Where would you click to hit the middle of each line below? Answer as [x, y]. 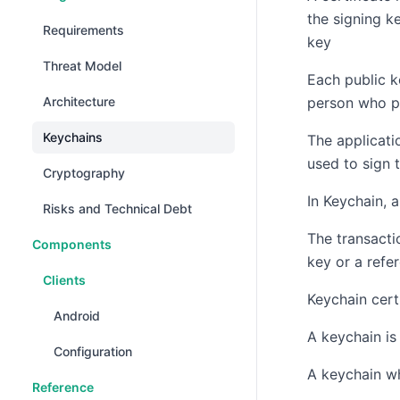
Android [77, 316]
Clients [64, 280]
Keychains [73, 137]
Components [72, 244]
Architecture [79, 101]
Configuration [93, 351]
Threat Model [82, 66]
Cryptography [84, 173]
